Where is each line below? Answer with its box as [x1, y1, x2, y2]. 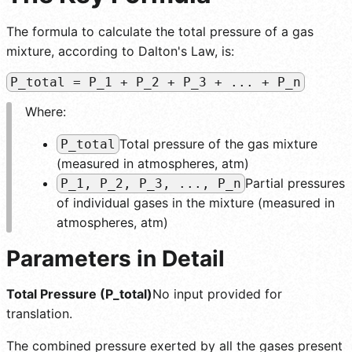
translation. [6, 305, 72, 321]
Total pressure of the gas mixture [119, 135, 317, 152]
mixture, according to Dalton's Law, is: [6, 42, 234, 59]
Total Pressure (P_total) [6, 285, 152, 302]
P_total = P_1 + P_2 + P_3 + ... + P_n [10, 74, 301, 90]
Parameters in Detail [6, 244, 225, 272]
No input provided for [152, 285, 282, 302]
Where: [25, 103, 66, 119]
